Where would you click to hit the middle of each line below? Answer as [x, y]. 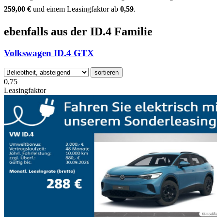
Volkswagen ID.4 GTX [49, 53]
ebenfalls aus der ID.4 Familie [78, 31]
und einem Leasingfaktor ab [76, 9]
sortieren [107, 73]
